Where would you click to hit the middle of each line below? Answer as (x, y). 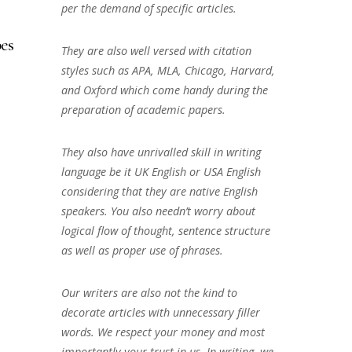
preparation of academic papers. (143, 110)
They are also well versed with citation (156, 51)
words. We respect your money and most (163, 332)
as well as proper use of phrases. (142, 250)
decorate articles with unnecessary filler (160, 312)
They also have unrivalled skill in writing (161, 152)
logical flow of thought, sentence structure (165, 230)
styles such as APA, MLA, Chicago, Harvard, (168, 71)
